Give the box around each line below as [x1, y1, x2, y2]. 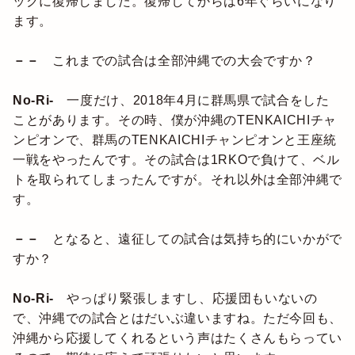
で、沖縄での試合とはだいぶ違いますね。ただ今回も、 [13, 311, 342, 326]
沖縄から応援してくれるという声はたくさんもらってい [13, 331, 342, 345]
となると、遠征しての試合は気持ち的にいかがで [52, 232, 343, 246]
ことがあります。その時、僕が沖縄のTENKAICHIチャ [13, 113, 337, 128]
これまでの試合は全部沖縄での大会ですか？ [52, 54, 316, 68]
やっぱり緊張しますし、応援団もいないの [67, 292, 318, 306]
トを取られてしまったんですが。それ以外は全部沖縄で [13, 173, 342, 187]
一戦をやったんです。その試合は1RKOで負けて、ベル [13, 153, 340, 167]
